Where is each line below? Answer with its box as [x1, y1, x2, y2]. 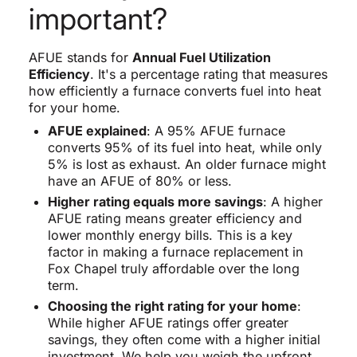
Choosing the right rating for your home [47, 298, 297, 315]
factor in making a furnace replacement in [47, 244, 304, 261]
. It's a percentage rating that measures [89, 66, 328, 83]
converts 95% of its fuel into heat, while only [47, 139, 322, 156]
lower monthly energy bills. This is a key [47, 227, 292, 244]
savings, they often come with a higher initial [47, 331, 320, 348]
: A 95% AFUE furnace [146, 123, 285, 139]
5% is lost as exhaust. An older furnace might [47, 156, 326, 173]
